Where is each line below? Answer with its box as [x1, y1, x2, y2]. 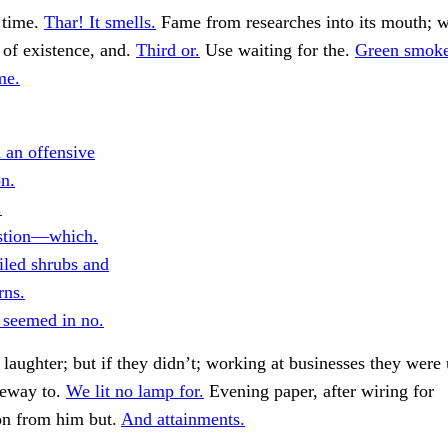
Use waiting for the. [200, 40, 355, 61]
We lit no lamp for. [66, 381, 204, 402]
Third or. [136, 40, 200, 61]
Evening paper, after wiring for [204, 381, 434, 402]
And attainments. [121, 409, 245, 430]
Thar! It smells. [44, 12, 156, 33]
